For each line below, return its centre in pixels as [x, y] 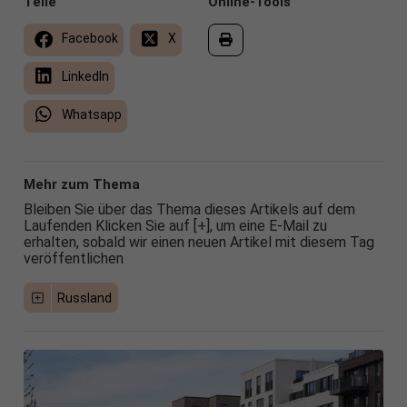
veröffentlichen [73, 259]
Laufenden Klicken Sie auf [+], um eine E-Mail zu [175, 226]
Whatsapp [90, 115]
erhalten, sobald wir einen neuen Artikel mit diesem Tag [199, 243]
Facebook [88, 39]
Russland [85, 298]
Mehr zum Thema [81, 185]
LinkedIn [84, 77]
